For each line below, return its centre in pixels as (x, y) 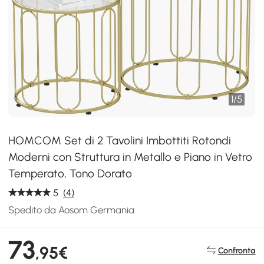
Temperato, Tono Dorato (70, 174)
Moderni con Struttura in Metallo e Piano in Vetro (131, 157)
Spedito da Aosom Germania (72, 210)
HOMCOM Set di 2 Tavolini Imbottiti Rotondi (120, 141)
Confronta (237, 250)
